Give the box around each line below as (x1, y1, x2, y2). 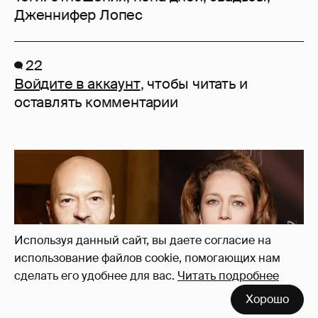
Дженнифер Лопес (14, 5, 143, 24)
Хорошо (246, 292, 289, 307)
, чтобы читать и (140, 74, 248, 93)
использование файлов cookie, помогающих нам (14, 251, 280, 265)
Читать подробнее (177, 268, 279, 283)
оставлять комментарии (14, 92, 178, 111)
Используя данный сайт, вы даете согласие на (14, 233, 271, 248)
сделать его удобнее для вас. (14, 268, 175, 283)
